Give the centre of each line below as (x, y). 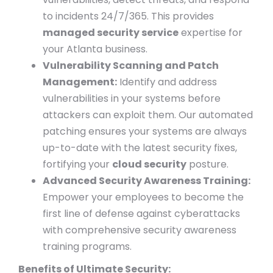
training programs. (87, 246)
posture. (207, 164)
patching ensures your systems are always (145, 131)
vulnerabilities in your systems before (132, 98)
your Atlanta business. (95, 49)
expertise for (211, 33)
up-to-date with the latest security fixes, (140, 148)
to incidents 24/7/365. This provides (128, 16)
